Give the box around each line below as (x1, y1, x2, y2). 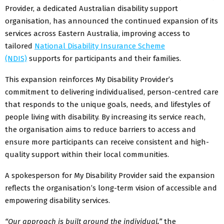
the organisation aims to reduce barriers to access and (5, 124, 196, 134)
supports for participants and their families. (27, 53, 181, 63)
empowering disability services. (5, 195, 110, 205)
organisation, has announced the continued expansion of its (5, 16, 218, 25)
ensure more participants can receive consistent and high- (5, 137, 209, 146)
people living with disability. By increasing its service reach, (5, 112, 205, 121)
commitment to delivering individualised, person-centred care (5, 87, 218, 96)
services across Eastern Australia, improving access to (5, 28, 190, 38)
